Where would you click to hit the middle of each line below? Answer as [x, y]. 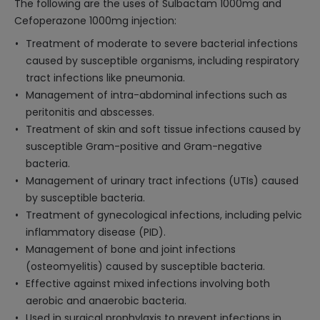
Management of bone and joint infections [131, 249]
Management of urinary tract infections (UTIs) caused [162, 181]
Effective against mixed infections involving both [148, 284]
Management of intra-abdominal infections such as [156, 95]
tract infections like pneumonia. [105, 78]
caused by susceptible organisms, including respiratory [162, 61]
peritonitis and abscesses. [90, 112]
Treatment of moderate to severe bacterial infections [162, 44]
